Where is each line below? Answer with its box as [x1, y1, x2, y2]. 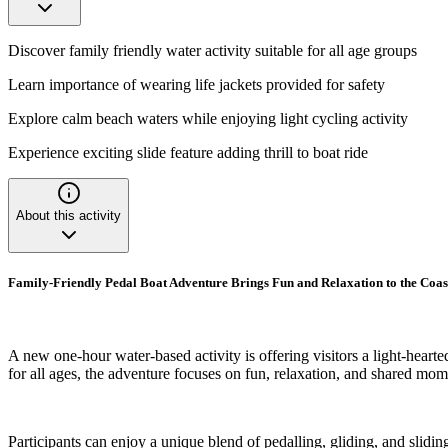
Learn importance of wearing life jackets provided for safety [8, 75, 385, 93]
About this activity [16, 207, 121, 223]
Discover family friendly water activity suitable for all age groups [8, 41, 417, 59]
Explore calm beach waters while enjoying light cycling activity [8, 109, 408, 127]
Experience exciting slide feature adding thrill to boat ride [8, 143, 368, 161]
